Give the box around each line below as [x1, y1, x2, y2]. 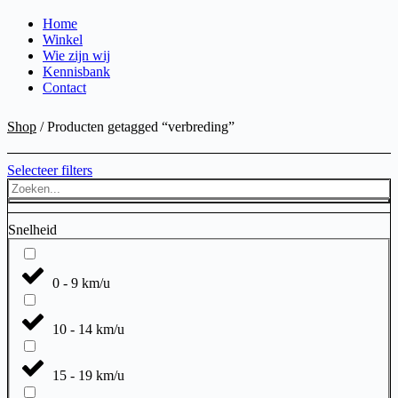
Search [7, 179, 45, 194]
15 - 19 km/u [52, 367, 124, 383]
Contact [43, 80, 86, 95]
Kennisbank [43, 64, 110, 79]
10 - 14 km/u [52, 321, 124, 337]
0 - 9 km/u [52, 275, 110, 291]
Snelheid [8, 222, 57, 237]
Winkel [43, 32, 83, 47]
